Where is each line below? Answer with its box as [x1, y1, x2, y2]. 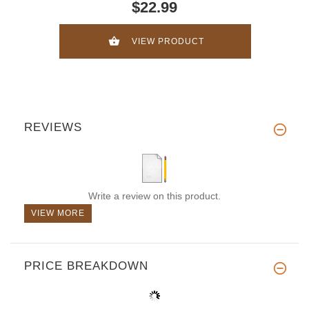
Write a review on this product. [88, 190, 221, 201]
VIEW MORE [31, 208, 85, 218]
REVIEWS [24, 120, 82, 134]
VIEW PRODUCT [132, 37, 204, 47]
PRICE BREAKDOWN [24, 259, 148, 272]
